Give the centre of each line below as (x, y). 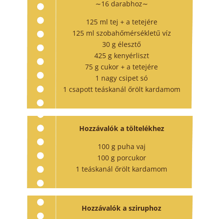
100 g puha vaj (121, 147)
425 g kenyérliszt (121, 56)
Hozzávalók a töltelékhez (121, 129)
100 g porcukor (121, 158)
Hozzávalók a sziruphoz (122, 208)
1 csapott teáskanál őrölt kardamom (121, 89)
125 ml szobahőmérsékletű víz (121, 33)
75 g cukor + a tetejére (122, 67)
